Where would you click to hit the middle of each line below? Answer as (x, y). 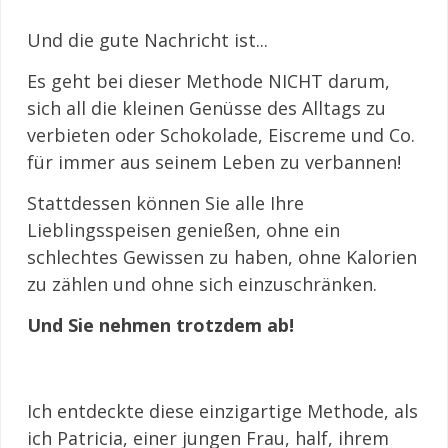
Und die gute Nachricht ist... (147, 40)
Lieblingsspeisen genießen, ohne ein (183, 230)
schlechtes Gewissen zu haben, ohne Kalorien (222, 257)
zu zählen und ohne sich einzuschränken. (202, 284)
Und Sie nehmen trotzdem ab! (160, 325)
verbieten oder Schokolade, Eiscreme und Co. (221, 135)
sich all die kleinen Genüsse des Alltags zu (206, 108)
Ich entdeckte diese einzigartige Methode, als (222, 411)
